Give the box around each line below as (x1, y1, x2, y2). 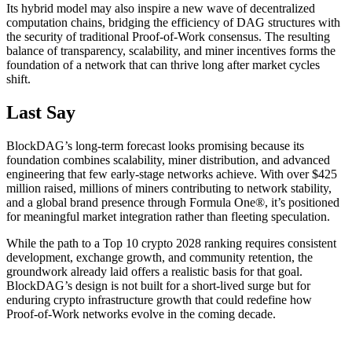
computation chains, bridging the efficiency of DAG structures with (6, 16, 340, 30)
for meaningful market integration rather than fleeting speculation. (6, 209, 330, 223)
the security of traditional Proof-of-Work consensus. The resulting (6, 30, 330, 44)
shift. (6, 72, 31, 86)
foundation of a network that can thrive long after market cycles (6, 58, 320, 72)
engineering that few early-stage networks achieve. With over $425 (6, 167, 337, 181)
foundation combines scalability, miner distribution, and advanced (6, 152, 330, 167)
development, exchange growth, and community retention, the (6, 250, 313, 264)
